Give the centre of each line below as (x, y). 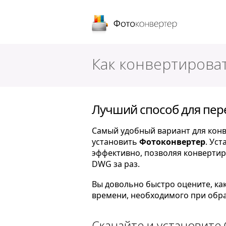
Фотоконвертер (172, 142)
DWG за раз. (116, 164)
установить (115, 142)
